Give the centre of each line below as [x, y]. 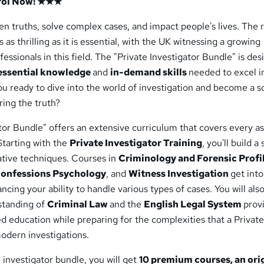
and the [127, 204]
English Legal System [194, 204]
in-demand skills [150, 72]
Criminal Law [79, 204]
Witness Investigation [180, 174]
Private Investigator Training [136, 143]
